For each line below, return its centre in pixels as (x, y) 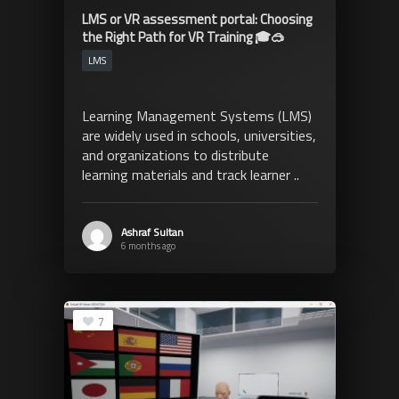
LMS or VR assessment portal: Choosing (196, 20)
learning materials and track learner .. (190, 175)
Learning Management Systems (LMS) (196, 116)
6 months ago (148, 246)
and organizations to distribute (175, 155)
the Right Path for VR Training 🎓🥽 (183, 37)
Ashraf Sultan (152, 232)
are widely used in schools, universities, (199, 136)
